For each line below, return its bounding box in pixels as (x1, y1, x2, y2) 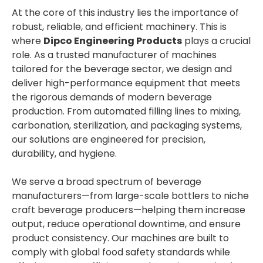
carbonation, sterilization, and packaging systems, (12, 119, 242, 133)
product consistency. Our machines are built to (12, 231, 229, 245)
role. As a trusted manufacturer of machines (12, 48, 217, 62)
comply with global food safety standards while (12, 245, 230, 259)
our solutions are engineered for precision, (12, 133, 205, 147)
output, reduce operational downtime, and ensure (12, 217, 241, 231)
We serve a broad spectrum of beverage (12, 175, 201, 189)
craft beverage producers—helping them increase (12, 203, 245, 217)
